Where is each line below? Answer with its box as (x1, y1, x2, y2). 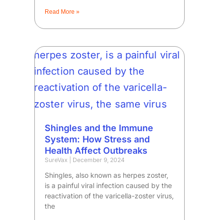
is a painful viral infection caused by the (45, 181, 172, 190)
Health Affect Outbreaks (45, 145, 148, 156)
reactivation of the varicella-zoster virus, (45, 192, 174, 200)
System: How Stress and (45, 134, 150, 145)
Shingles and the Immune (45, 123, 154, 134)
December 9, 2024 (71, 156, 125, 164)
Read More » (45, 8, 80, 16)
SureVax (45, 156, 70, 164)
